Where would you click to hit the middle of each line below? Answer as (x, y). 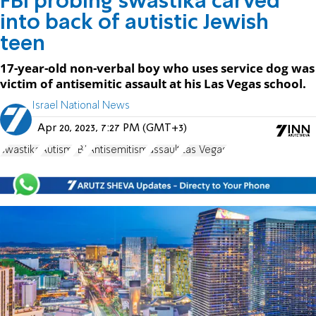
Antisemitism (118, 150)
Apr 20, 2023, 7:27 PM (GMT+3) (112, 128)
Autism (56, 150)
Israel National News (81, 105)
